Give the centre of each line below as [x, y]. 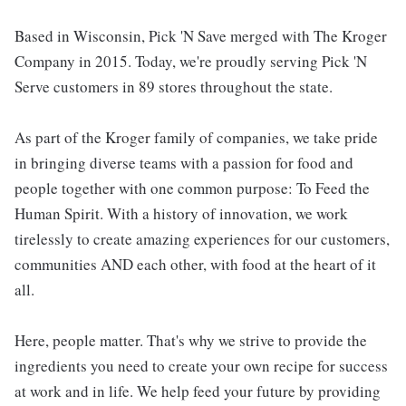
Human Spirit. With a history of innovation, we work [181, 214]
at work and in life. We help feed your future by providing [198, 391]
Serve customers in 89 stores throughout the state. [174, 87]
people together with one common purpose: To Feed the [192, 188]
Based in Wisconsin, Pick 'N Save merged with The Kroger [201, 36]
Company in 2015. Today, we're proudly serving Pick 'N [191, 62]
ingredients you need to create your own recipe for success [201, 366]
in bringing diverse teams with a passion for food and [184, 163]
